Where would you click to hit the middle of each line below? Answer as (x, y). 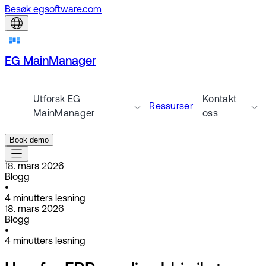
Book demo (29, 140)
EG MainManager (50, 62)
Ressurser (171, 107)
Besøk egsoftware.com (53, 10)
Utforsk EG (57, 100)
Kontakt (220, 100)
